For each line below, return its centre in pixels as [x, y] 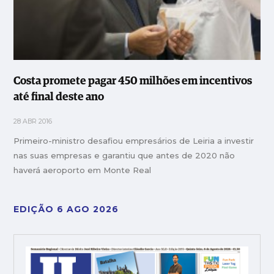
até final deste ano [59, 98]
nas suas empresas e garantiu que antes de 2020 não [124, 156]
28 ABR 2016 [33, 122]
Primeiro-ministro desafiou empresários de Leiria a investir [134, 141]
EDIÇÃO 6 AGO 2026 [66, 209]
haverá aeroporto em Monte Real [83, 170]
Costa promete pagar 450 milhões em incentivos [133, 82]
